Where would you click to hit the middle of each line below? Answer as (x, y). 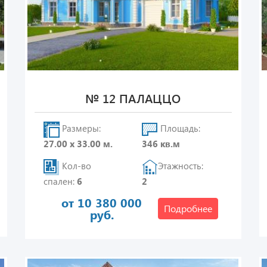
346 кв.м (161, 144)
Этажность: (181, 166)
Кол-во (75, 166)
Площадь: (179, 128)
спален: (60, 181)
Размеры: (80, 128)
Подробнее (188, 208)
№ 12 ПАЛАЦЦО (133, 98)
